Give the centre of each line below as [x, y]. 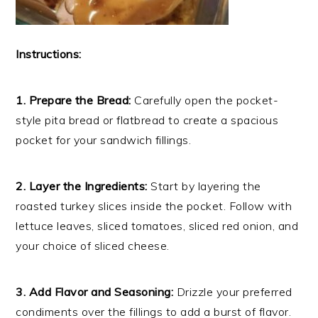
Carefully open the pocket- [205, 100]
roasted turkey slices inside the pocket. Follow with [154, 206]
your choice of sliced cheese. [93, 246]
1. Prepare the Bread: [73, 100]
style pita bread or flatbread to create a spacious [147, 120]
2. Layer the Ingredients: [82, 186]
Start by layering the [204, 186]
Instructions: [49, 54]
